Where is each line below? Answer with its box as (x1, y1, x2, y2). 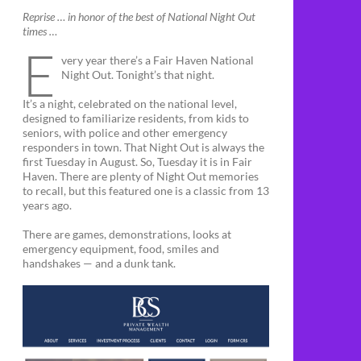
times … (23, 23, 57, 38)
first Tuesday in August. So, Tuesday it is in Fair (23, 154, 252, 168)
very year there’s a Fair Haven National (61, 52, 254, 67)
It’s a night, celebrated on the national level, (23, 96, 237, 110)
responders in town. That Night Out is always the (23, 139, 264, 154)
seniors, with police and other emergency (23, 125, 227, 139)
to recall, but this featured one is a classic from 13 (23, 183, 269, 197)
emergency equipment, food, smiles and (23, 241, 219, 255)
